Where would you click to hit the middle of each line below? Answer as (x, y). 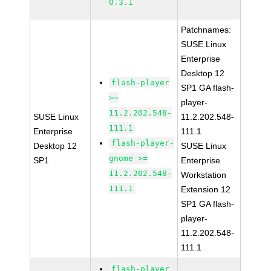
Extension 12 (206, 189)
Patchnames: (206, 30)
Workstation (204, 175)
